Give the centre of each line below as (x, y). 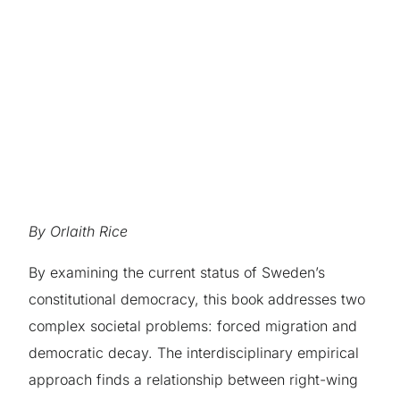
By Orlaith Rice (79, 231)
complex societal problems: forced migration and (193, 325)
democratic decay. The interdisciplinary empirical (194, 352)
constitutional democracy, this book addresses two (197, 299)
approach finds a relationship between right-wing (194, 379)
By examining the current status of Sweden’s (177, 272)
